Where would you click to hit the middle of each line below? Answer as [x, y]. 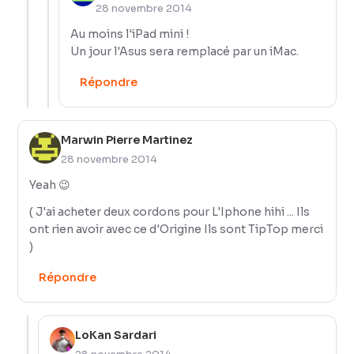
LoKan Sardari [116, 335]
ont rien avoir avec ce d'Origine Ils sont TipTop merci [177, 229]
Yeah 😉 [50, 185]
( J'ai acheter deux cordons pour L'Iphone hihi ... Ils [170, 211]
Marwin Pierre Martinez [127, 139]
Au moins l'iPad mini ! [130, 34]
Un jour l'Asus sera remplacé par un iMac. [185, 51]
